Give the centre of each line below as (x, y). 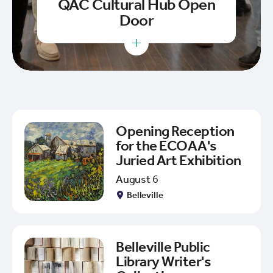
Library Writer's (163, 261)
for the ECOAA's (166, 145)
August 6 (137, 179)
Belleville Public (163, 246)
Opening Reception (175, 131)
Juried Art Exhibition (179, 160)
